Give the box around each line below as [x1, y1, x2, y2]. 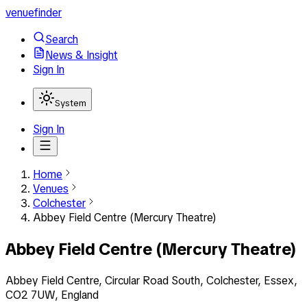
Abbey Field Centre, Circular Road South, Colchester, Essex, [5, 273, 297, 288]
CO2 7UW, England [5, 287, 99, 302]
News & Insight [45, 48, 118, 62]
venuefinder [5, 5, 62, 20]
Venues [33, 182, 69, 196]
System [55, 97, 86, 109]
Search [45, 32, 78, 47]
